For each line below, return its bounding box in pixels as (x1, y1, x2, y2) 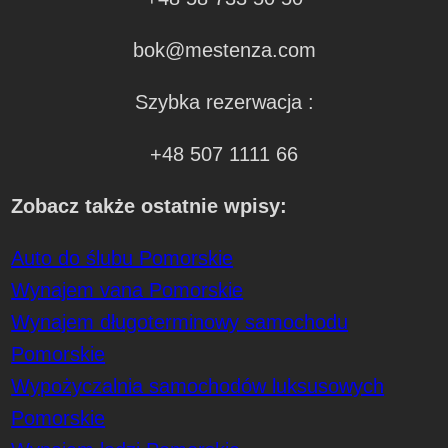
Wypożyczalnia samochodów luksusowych (11, 374, 385, 397)
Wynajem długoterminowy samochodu (11, 310, 349, 333)
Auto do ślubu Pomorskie (11, 246, 234, 269)
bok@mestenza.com (132, 38, 316, 61)
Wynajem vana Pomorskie (11, 278, 244, 301)
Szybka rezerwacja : (134, 90, 314, 113)
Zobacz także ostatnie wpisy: (11, 194, 288, 217)
